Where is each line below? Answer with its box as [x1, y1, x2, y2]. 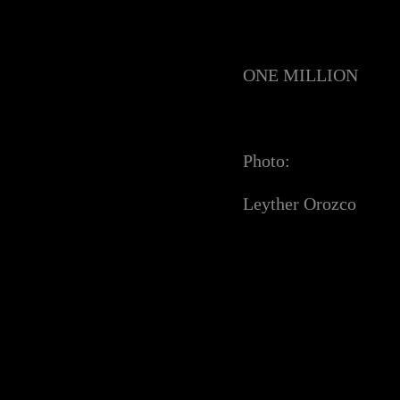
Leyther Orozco [242, 193, 356, 213]
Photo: [242, 150, 290, 171]
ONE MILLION [242, 64, 358, 85]
